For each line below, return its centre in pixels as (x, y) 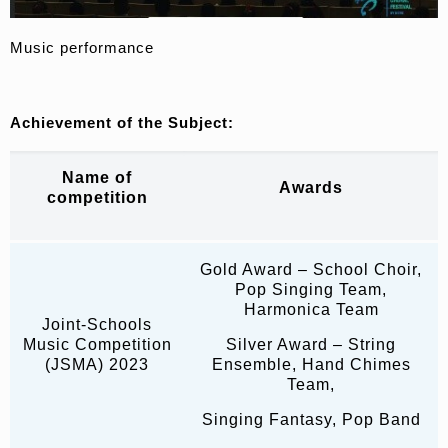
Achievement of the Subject (119, 123)
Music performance (82, 48)
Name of (97, 178)
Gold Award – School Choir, (311, 270)
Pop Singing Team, (311, 290)
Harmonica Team (311, 310)
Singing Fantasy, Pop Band (311, 420)
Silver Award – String (311, 345)
